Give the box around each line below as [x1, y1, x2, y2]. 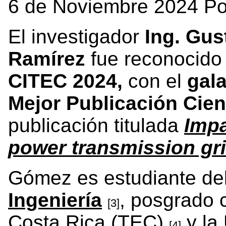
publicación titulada [8, 114, 179, 136]
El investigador [8, 25, 145, 47]
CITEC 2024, [8, 70, 128, 92]
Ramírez [8, 47, 85, 70]
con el [128, 70, 182, 92]
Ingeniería [8, 189, 102, 211]
